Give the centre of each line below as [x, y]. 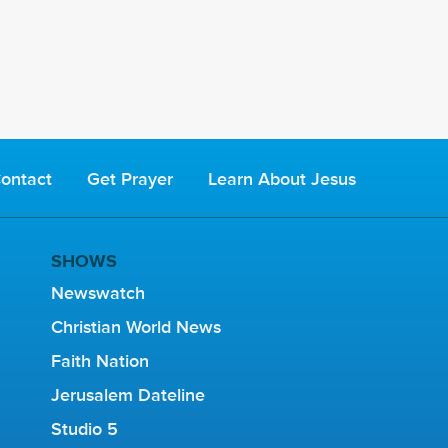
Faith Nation [99, 361]
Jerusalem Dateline [127, 395]
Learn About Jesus [282, 179]
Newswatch [97, 293]
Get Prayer [130, 179]
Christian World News [135, 327]
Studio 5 [84, 429]
